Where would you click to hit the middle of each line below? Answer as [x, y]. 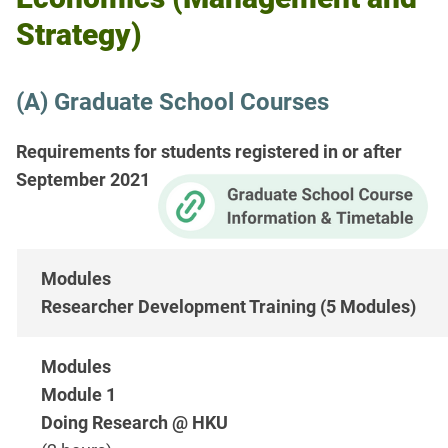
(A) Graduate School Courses [172, 101]
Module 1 [80, 395]
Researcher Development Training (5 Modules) [228, 307]
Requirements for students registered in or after [209, 151]
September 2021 [83, 179]
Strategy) [79, 34]
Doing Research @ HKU [136, 423]
